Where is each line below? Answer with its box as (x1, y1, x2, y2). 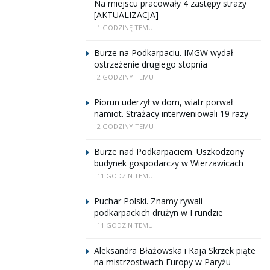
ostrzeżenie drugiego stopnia (94, 58, 207, 70)
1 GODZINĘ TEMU (97, 23, 153, 32)
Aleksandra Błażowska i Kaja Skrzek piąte (94, 245, 256, 256)
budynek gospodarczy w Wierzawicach (94, 157, 243, 169)
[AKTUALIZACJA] (94, 9, 159, 20)
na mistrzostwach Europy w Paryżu (94, 256, 231, 268)
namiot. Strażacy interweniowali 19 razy (94, 108, 248, 119)
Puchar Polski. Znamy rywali (94, 195, 202, 207)
